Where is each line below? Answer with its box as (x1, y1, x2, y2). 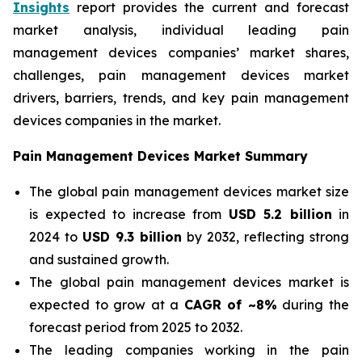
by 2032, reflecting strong (182, 229, 349, 245)
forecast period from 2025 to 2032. (29, 319, 242, 335)
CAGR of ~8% (183, 297, 277, 313)
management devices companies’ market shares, (13, 44, 349, 61)
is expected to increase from (29, 206, 229, 222)
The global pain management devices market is (29, 274, 349, 290)
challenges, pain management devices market (13, 67, 349, 83)
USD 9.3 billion (82, 229, 182, 245)
